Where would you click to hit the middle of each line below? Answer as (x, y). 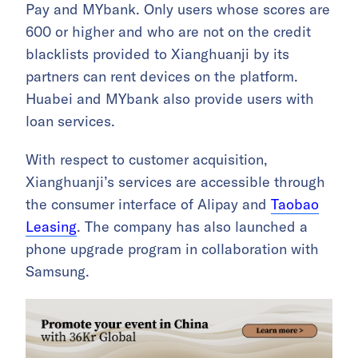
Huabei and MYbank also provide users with (170, 98)
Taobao (295, 204)
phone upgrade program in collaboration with (172, 249)
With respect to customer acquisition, (147, 159)
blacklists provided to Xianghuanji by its (157, 54)
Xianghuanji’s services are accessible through (175, 181)
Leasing (51, 226)
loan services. (70, 121)
